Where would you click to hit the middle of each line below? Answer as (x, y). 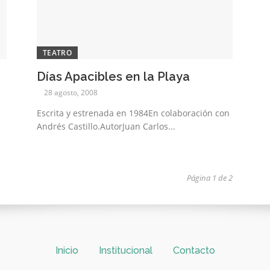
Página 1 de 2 (209, 178)
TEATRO (57, 53)
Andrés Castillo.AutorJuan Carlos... (106, 127)
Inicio (67, 251)
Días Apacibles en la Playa (114, 77)
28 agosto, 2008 (71, 93)
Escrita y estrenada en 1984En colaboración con (133, 113)
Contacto (194, 251)
